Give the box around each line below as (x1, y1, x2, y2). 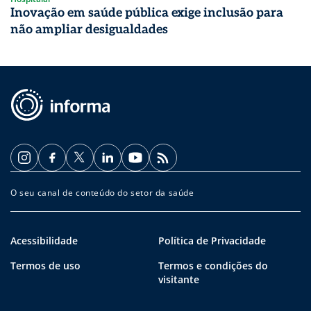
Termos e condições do (158, 259, 268, 273)
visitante (158, 273, 199, 287)
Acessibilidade (10, 234, 78, 248)
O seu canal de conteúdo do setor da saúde (10, 187, 194, 199)
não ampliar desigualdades (10, 22, 168, 37)
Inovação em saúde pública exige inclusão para (10, 6, 283, 21)
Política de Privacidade (158, 234, 266, 248)
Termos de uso (10, 259, 81, 273)
